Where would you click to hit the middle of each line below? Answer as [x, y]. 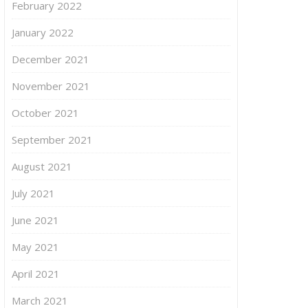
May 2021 [35, 246]
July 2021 [33, 193]
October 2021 [45, 112]
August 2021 [42, 166]
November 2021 [51, 86]
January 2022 [43, 32]
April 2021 [36, 273]
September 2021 [52, 139]
